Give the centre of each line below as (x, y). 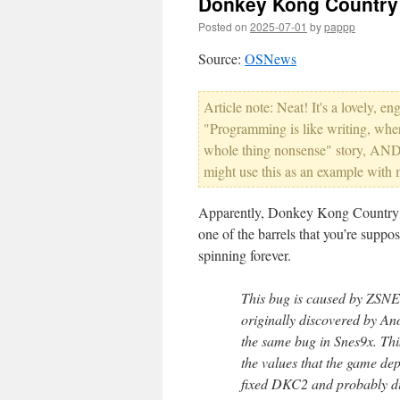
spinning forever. (245, 255)
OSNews (271, 58)
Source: (221, 58)
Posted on (223, 26)
